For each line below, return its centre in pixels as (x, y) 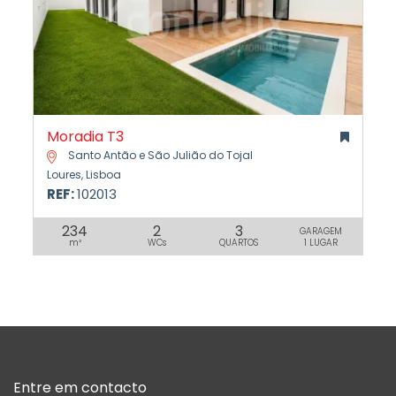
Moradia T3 (86, 137)
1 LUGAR (321, 243)
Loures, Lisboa (84, 175)
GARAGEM (321, 232)
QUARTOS (239, 243)
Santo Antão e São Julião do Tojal (160, 156)
